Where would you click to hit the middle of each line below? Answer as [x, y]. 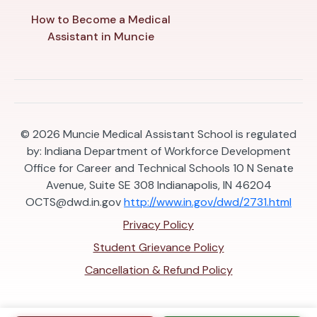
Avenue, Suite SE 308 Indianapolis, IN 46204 [158, 185]
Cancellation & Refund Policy [158, 270]
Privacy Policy [158, 225]
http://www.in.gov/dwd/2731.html [208, 202]
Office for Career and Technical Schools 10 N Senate [158, 168]
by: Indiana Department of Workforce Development [158, 151]
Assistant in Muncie [101, 37]
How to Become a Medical [101, 20]
